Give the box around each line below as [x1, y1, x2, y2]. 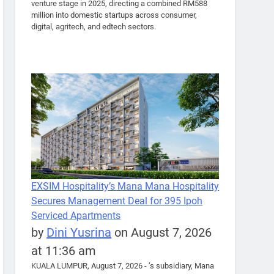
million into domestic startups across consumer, [31, 10, 198, 20]
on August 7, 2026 [111, 224, 212, 240]
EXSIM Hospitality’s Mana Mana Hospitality [31, 180, 220, 192]
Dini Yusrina [46, 224, 112, 240]
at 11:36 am [31, 243, 97, 258]
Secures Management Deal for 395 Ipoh [31, 194, 203, 207]
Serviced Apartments [31, 209, 121, 221]
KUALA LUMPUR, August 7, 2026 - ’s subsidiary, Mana [31, 261, 215, 270]
